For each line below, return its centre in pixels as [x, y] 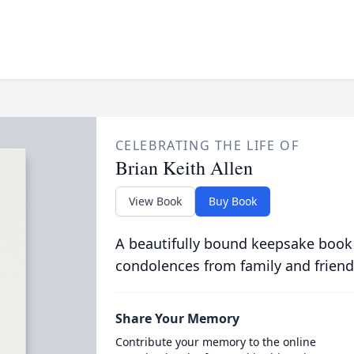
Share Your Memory [177, 318]
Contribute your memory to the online [215, 342]
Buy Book [232, 201]
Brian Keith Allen [184, 168]
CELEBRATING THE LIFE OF [207, 145]
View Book [155, 201]
